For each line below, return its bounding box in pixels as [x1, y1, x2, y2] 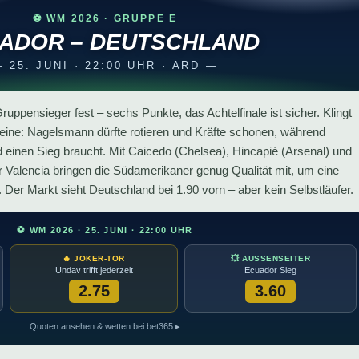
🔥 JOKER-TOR [63, 253, 125, 263]
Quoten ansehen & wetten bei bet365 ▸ [30, 321, 180, 331]
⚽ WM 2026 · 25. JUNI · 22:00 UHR [17, 224, 193, 235]
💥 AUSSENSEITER [231, 253, 305, 263]
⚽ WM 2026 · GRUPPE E [32, 12, 178, 24]
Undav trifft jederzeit [54, 264, 133, 275]
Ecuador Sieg [244, 264, 296, 275]
